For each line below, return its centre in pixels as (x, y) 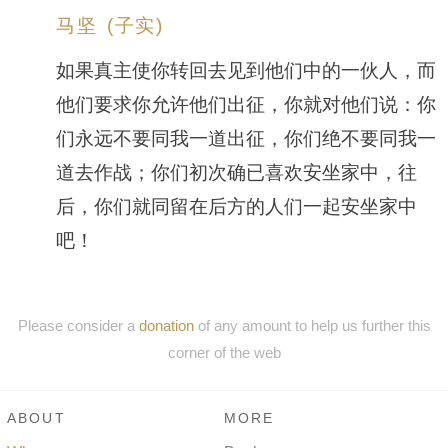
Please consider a (78, 325)
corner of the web (224, 352)
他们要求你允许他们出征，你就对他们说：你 (246, 104)
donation (166, 325)
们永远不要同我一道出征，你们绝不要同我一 (246, 138)
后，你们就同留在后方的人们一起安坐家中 (236, 206)
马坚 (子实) (110, 25)
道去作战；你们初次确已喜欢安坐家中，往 (236, 172)
